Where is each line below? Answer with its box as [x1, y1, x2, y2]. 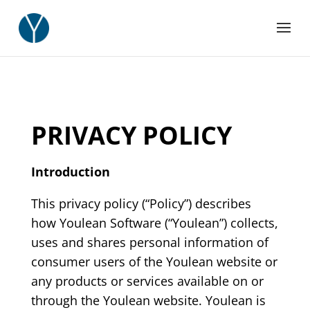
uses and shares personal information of [30, 234, 268, 251]
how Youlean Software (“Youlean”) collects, [30, 215, 278, 232]
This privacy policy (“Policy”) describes [30, 195, 251, 212]
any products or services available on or [30, 273, 264, 290]
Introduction [30, 163, 110, 181]
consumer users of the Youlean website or [30, 253, 277, 271]
